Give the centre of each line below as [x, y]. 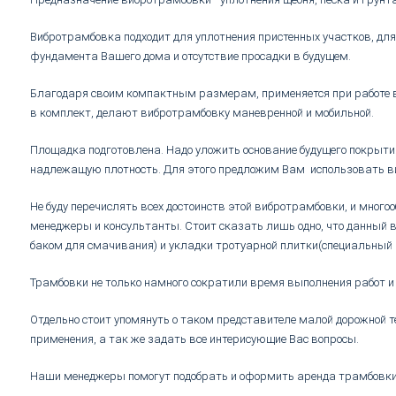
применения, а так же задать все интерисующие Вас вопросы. [194, 339]
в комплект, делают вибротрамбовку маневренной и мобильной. [202, 113]
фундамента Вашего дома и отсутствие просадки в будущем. [190, 56]
